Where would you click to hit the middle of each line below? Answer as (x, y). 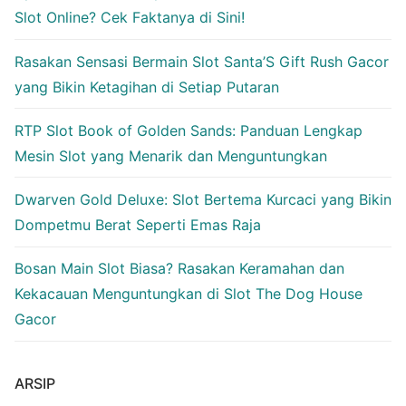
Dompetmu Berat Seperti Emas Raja (138, 224)
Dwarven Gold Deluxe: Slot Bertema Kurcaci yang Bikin (203, 199)
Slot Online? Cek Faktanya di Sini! (130, 18)
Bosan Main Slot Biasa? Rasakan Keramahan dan (179, 269)
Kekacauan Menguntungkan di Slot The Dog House (188, 294)
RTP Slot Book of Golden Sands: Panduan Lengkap (188, 130)
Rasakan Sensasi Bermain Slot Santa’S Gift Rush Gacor (202, 61)
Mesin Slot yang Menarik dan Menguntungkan (171, 155)
